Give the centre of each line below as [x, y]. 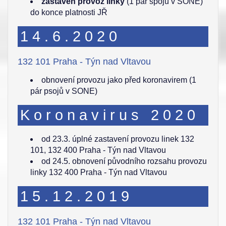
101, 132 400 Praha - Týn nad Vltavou [98, 150]
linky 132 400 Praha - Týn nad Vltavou [99, 172]
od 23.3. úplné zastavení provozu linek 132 [118, 139]
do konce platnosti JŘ [69, 12]
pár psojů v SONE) [64, 91]
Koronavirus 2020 [110, 115]
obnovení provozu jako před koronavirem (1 [119, 80]
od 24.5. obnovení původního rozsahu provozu [124, 161]
